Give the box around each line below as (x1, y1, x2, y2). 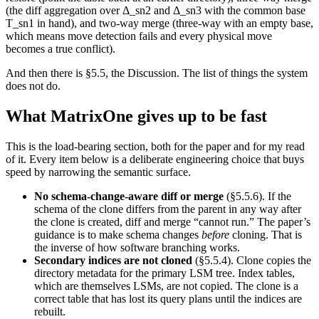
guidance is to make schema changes (34, 229, 202, 241)
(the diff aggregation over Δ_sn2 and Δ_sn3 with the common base (6, 4, 305, 17)
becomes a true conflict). (6, 43, 115, 56)
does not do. (6, 80, 61, 93)
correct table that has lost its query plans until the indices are (34, 293, 302, 305)
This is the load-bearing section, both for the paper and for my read (6, 140, 305, 153)
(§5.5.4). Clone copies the (192, 254, 311, 267)
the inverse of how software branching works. (34, 241, 240, 254)
